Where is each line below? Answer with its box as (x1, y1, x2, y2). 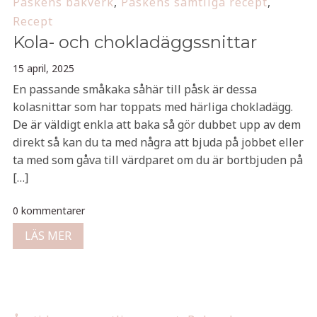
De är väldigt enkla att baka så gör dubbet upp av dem (12, 117, 301, 132)
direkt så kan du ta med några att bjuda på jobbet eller (12, 134, 304, 150)
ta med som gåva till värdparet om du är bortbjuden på (12, 152, 303, 168)
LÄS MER (24, 228, 71, 243)
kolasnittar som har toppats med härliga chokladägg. (12, 99, 293, 115)
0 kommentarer (12, 204, 85, 217)
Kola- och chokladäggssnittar (12, 32, 257, 52)
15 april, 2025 (12, 62, 74, 75)
